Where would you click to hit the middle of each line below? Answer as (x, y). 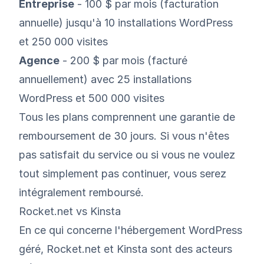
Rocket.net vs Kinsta (70, 211)
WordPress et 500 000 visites (92, 98)
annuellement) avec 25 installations (105, 79)
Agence (39, 60)
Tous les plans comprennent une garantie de (127, 117)
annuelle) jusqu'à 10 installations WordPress (126, 22)
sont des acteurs (190, 249)
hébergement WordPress (181, 230)
